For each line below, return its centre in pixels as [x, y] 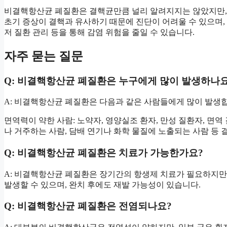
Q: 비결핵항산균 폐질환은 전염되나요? [88, 206]
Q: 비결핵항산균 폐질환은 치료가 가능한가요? [104, 153]
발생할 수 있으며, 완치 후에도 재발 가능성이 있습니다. [102, 184]
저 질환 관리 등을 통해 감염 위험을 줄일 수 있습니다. [99, 32]
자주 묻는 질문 [44, 56]
